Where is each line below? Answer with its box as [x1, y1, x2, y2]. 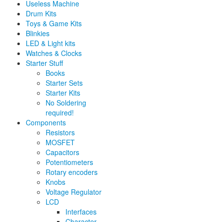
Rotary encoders [46, 167, 98, 177]
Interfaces [65, 207, 97, 217]
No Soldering [46, 98, 86, 108]
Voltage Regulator [46, 187, 102, 197]
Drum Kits [26, 8, 56, 19]
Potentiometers [46, 157, 93, 167]
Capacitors [46, 147, 79, 158]
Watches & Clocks [26, 48, 82, 58]
